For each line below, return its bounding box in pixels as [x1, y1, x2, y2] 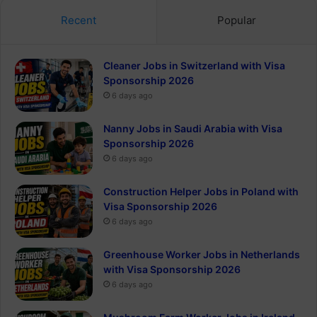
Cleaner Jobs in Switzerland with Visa [103, 59, 285, 71]
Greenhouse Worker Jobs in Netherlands [103, 248, 300, 260]
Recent [61, 13, 96, 27]
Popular [217, 13, 256, 27]
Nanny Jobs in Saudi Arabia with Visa [103, 122, 282, 134]
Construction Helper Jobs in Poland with [103, 185, 299, 197]
